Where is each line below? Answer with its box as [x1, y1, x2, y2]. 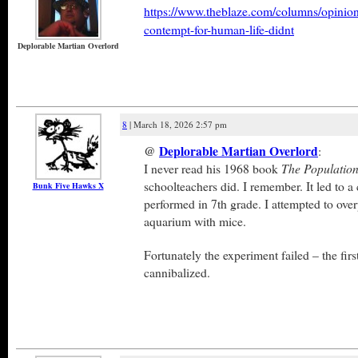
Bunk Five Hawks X [32, 180, 104, 191]
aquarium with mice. [144, 213, 246, 229]
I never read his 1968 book [144, 160, 281, 177]
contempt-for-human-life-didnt [144, 21, 294, 38]
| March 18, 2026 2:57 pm [127, 118, 227, 130]
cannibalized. [144, 264, 210, 280]
